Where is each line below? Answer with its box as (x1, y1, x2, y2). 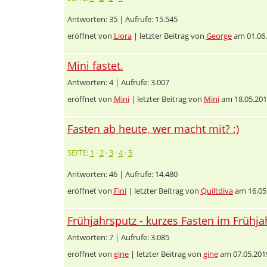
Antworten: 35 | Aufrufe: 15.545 (67, 13, 178, 24)
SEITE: (67, 147, 90, 158)
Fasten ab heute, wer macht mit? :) (67, 121, 239, 136)
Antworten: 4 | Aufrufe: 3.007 (67, 76, 169, 88)
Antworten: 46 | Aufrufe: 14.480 (67, 168, 178, 179)
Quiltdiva (200, 185, 233, 196)
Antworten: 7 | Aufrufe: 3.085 (67, 231, 169, 243)
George (206, 30, 232, 41)
